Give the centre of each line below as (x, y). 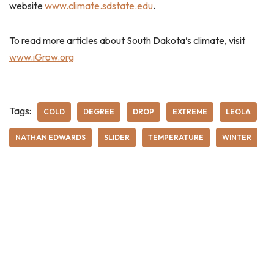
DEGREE (99, 112)
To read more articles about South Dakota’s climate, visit (127, 40)
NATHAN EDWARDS (50, 137)
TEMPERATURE (176, 137)
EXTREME (190, 112)
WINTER (237, 137)
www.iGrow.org (42, 57)
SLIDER (117, 137)
